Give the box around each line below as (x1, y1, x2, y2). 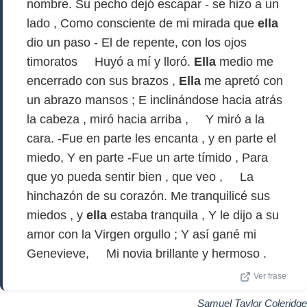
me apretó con (201, 74, 283, 88)
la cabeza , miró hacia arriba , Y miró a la (27, 112, 265, 126)
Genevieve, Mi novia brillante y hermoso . (27, 247, 267, 260)
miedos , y (27, 208, 86, 222)
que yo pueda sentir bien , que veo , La (27, 170, 254, 184)
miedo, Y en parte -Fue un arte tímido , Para (27, 151, 268, 164)
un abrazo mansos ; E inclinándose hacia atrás (27, 93, 282, 107)
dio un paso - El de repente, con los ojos (27, 36, 247, 49)
